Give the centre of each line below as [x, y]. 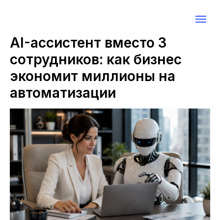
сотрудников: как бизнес [96, 59]
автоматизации [63, 93]
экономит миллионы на [93, 76]
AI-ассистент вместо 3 [88, 43]
